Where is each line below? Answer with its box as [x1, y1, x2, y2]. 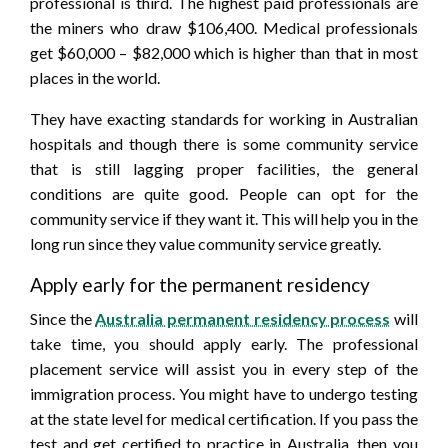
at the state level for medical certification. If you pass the [30, 409, 418, 429]
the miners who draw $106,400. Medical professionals [30, 18, 418, 38]
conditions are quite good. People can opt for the [30, 184, 418, 204]
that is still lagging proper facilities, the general [30, 159, 418, 179]
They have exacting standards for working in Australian [30, 109, 418, 129]
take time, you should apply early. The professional [30, 334, 418, 354]
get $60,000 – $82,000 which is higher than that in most [30, 43, 418, 63]
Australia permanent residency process [95, 309, 391, 329]
